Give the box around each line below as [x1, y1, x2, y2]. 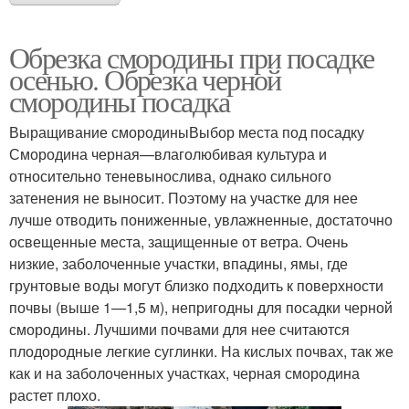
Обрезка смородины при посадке [9, 37, 374, 78]
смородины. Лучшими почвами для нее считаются [9, 319, 350, 341]
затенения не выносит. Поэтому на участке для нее [9, 187, 358, 209]
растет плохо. [9, 384, 100, 406]
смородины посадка [9, 81, 230, 121]
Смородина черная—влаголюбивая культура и [9, 143, 327, 165]
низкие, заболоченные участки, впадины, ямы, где [9, 253, 348, 275]
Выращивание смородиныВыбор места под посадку [9, 121, 364, 143]
